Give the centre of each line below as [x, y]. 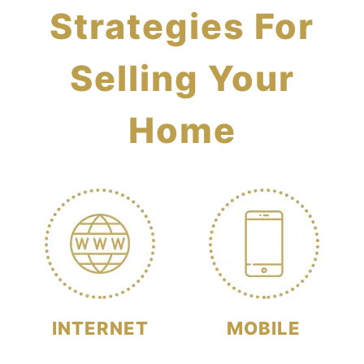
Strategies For [182, 26]
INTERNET [100, 328]
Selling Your [182, 78]
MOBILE [264, 328]
